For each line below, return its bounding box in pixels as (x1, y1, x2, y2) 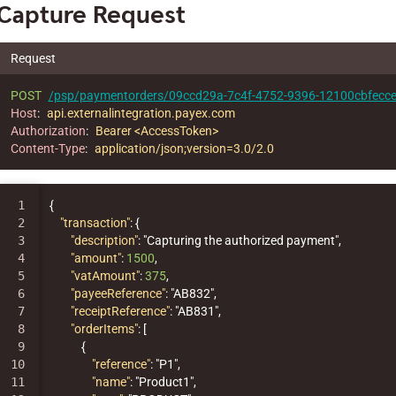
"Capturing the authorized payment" (142, 233, 339, 247)
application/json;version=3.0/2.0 (94, 141, 274, 156)
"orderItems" (70, 322, 138, 336)
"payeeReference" (70, 286, 165, 301)
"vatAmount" (70, 269, 140, 283)
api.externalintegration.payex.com (46, 106, 235, 120)
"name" (91, 375, 130, 389)
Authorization (10, 124, 86, 138)
